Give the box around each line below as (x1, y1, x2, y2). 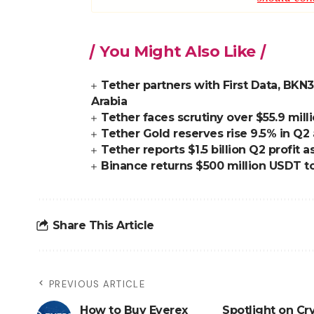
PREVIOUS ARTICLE (49, 278, 145, 290)
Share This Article (52, 218, 154, 232)
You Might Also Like (100, 42, 256, 61)
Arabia (91, 95, 127, 108)
